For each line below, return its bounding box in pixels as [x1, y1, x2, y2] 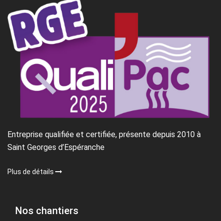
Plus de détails [7, 167, 55, 176]
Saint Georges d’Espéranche [7, 142, 105, 152]
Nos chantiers [15, 204, 78, 217]
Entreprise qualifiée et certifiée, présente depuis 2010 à [7, 129, 201, 139]
